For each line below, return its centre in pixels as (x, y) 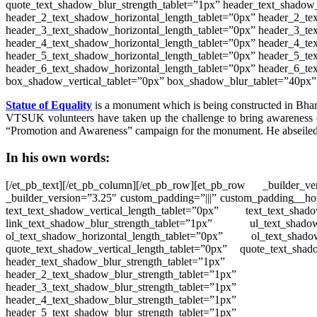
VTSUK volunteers (52, 117)
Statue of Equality (49, 105)
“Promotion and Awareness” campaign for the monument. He (144, 130)
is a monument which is (148, 105)
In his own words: (58, 158)
